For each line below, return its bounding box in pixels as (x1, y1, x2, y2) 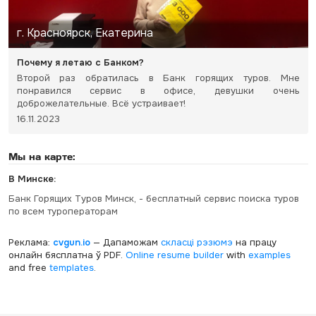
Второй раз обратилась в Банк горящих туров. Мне (16, 71, 300, 84)
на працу (232, 236, 276, 248)
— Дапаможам (90, 236, 161, 248)
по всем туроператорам (8, 205, 118, 217)
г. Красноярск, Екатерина (16, 25, 153, 40)
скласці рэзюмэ (160, 236, 233, 248)
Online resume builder (125, 248, 224, 261)
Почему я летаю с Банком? (16, 56, 144, 68)
